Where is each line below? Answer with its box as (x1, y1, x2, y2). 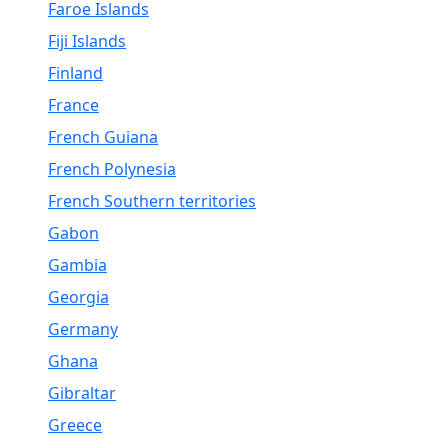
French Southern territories (48, 190, 256, 212)
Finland (48, 62, 103, 84)
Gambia (48, 254, 107, 276)
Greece (48, 414, 102, 436)
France (48, 94, 99, 116)
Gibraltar (48, 382, 116, 404)
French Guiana (48, 126, 158, 148)
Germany (48, 318, 118, 340)
